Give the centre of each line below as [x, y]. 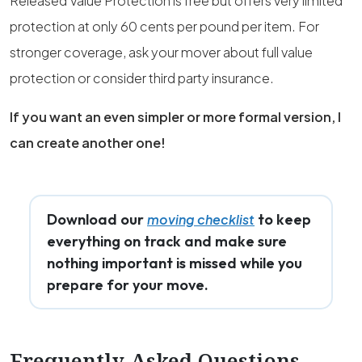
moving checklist [201, 219]
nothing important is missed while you [175, 263]
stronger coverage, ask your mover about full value [161, 52]
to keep [283, 219]
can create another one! [88, 143]
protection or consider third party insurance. [142, 78]
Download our [97, 219]
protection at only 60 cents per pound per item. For [164, 26]
